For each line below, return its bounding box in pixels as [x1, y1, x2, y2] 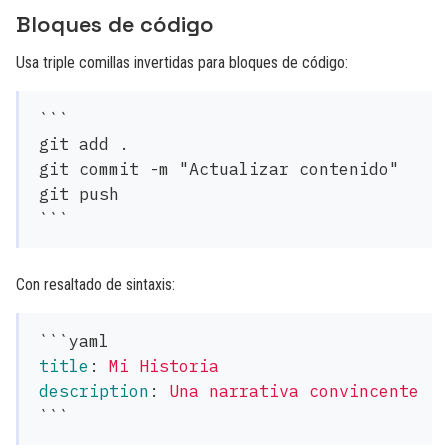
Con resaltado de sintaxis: [16, 275, 175, 294]
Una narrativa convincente [169, 380, 419, 402]
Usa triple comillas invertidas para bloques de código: [16, 53, 348, 72]
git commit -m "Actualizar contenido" [39, 158, 399, 180]
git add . [39, 133, 129, 155]
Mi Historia [109, 355, 219, 377]
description [39, 380, 149, 402]
